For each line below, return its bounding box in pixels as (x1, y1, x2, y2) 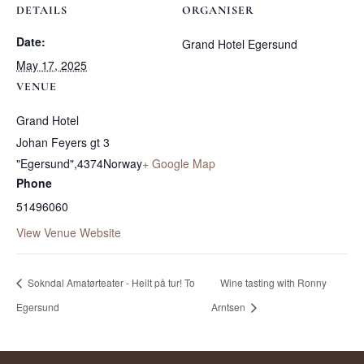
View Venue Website (16, 223, 121, 240)
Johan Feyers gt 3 (16, 133, 110, 150)
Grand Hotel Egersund (182, 35, 297, 52)
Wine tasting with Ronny (219, 275, 327, 290)
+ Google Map (142, 154, 215, 171)
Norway (103, 154, 142, 171)
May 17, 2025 (16, 56, 87, 73)
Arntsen (210, 300, 248, 314)
